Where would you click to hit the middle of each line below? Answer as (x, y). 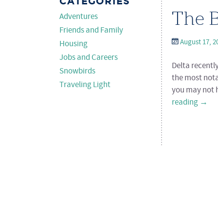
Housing (73, 44)
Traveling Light (85, 85)
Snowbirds (77, 72)
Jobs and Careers (89, 58)
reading (186, 103)
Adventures (79, 17)
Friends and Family (91, 31)
